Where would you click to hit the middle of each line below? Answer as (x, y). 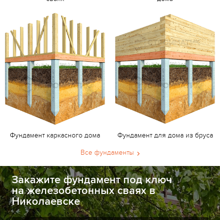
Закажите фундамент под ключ (92, 180)
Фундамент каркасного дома (55, 136)
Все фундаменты (107, 153)
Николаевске (46, 202)
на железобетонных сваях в (84, 191)
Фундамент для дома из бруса (165, 136)
